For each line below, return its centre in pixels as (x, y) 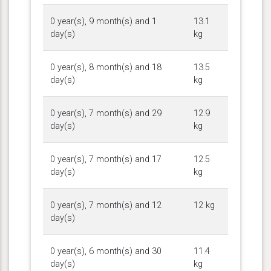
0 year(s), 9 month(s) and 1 (103, 21)
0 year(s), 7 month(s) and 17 (106, 159)
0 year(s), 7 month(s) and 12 (106, 205)
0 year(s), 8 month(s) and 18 (106, 67)
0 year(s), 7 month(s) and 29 (106, 113)
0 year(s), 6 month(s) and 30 (106, 251)
